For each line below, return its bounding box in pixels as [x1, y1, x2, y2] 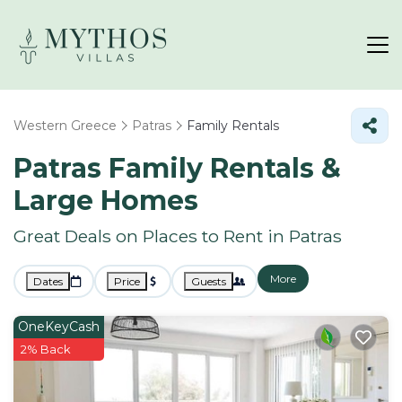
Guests [191, 275, 226, 288]
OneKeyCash [18, 319, 100, 335]
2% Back [21, 342, 71, 356]
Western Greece [13, 118, 117, 134]
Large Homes [13, 184, 198, 217]
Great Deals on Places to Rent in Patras [13, 225, 342, 247]
